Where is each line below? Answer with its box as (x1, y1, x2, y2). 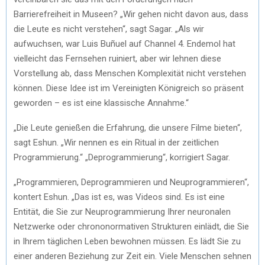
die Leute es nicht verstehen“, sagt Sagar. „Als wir (14, 23, 204, 34)
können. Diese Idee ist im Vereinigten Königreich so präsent (14, 82, 244, 93)
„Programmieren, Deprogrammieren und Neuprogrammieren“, (14, 176, 249, 188)
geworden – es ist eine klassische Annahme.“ (14, 97, 189, 108)
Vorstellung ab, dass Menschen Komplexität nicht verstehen (14, 67, 246, 79)
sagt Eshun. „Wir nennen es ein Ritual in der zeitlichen (14, 137, 219, 148)
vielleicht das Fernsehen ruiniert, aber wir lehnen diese (14, 53, 221, 64)
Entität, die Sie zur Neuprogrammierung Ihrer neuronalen (14, 206, 231, 217)
